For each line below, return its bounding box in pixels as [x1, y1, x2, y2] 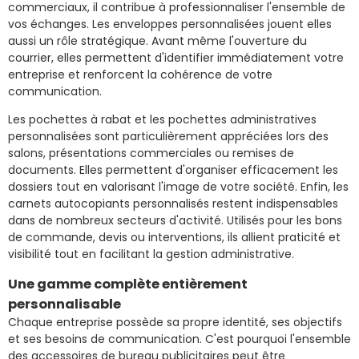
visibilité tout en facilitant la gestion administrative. [8, 245, 294, 262]
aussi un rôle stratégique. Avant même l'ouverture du [8, 32, 307, 49]
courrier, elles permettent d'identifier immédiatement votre [8, 49, 344, 66]
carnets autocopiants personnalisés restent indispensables [8, 195, 338, 212]
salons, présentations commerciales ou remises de [8, 144, 294, 161]
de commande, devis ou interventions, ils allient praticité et [8, 228, 341, 245]
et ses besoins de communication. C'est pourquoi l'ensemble [8, 330, 351, 347]
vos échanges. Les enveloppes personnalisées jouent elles [8, 15, 332, 32]
